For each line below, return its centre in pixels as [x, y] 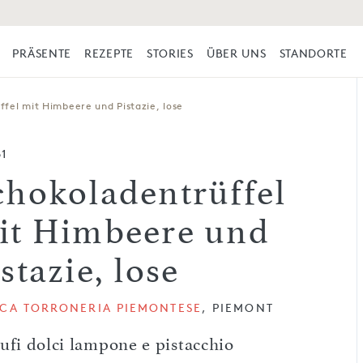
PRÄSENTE [42, 53]
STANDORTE [313, 53]
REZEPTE [109, 53]
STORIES [170, 53]
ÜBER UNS [236, 53]
